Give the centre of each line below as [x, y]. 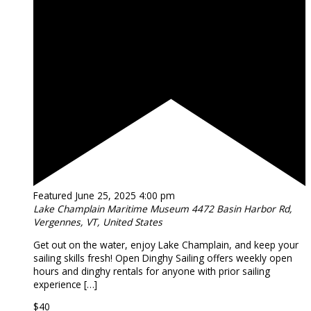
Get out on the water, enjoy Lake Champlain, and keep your [166, 244]
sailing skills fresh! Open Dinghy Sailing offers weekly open [163, 258]
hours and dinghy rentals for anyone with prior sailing [152, 271]
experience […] [65, 284]
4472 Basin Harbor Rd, [242, 208]
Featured [53, 195]
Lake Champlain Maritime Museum [112, 208]
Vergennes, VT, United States [98, 221]
